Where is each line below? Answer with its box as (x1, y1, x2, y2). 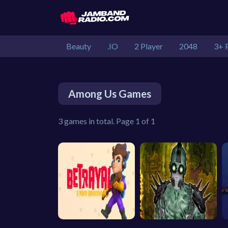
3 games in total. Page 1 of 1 (58, 116, 155, 126)
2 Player (134, 41, 163, 51)
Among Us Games (68, 87, 151, 100)
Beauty (66, 41, 91, 51)
